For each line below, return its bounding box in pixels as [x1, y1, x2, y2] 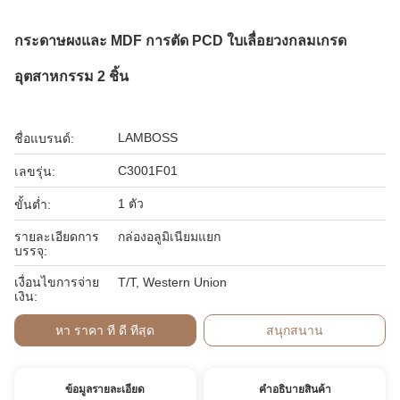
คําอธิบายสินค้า [258, 383, 331, 396]
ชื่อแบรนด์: [14, 131, 74, 146]
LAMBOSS [118, 130, 178, 145]
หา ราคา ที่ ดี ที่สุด [55, 323, 155, 337]
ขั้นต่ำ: [14, 197, 51, 212]
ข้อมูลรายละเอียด [65, 383, 146, 396]
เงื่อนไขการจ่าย [14, 275, 99, 289]
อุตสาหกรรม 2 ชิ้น [14, 69, 129, 84]
